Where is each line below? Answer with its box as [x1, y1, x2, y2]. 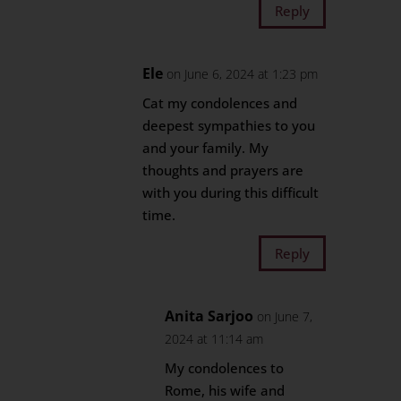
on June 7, [257, 308, 313, 325]
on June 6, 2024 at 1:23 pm [166, 65, 319, 82]
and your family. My [142, 139, 269, 157]
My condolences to [165, 359, 285, 377]
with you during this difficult [142, 183, 320, 201]
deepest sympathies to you [142, 116, 316, 134]
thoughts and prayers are [142, 161, 304, 179]
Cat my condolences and [142, 94, 298, 112]
